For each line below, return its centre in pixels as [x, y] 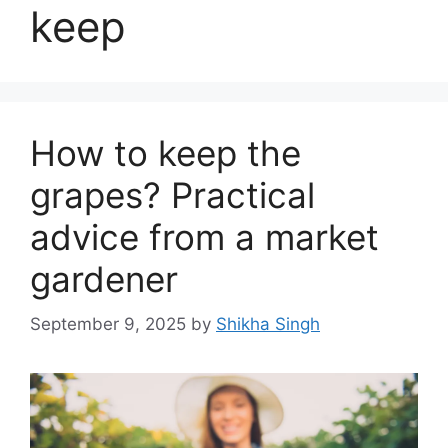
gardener [104, 279]
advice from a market [204, 237]
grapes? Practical [172, 195]
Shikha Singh [268, 323]
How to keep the [165, 153]
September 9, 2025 [108, 323]
